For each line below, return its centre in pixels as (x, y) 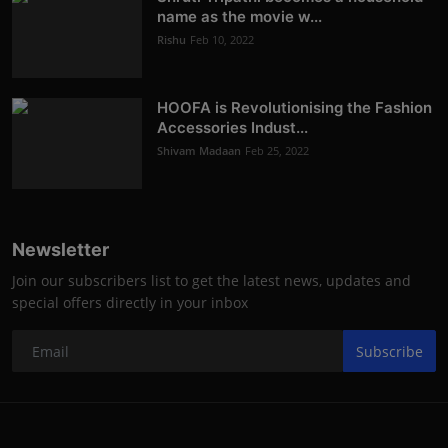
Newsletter (60, 250)
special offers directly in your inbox (130, 303)
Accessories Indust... (232, 128)
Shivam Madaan (199, 151)
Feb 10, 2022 (222, 40)
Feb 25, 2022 (277, 151)
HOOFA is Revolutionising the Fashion (294, 108)
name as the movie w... (239, 17)
